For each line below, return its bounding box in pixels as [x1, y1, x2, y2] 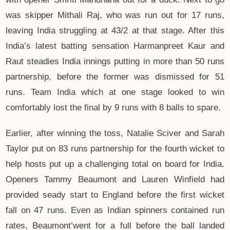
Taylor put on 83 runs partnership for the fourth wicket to [6, 144, 224, 154]
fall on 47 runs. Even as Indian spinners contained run [6, 205, 224, 216]
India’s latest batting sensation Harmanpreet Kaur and [6, 41, 224, 51]
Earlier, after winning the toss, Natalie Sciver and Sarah [6, 128, 224, 139]
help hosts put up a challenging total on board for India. [6, 159, 224, 169]
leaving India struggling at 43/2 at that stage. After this [6, 26, 224, 36]
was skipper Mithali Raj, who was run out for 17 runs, [6, 10, 224, 21]
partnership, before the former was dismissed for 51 [6, 72, 224, 82]
